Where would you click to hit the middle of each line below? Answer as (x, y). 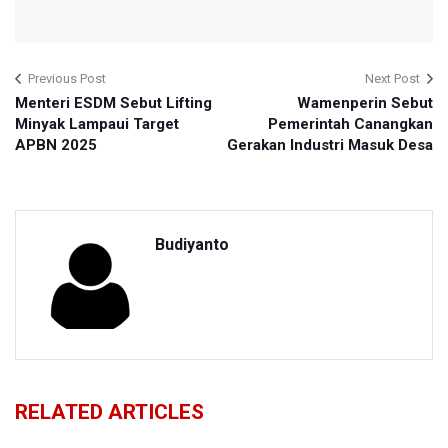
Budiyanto (192, 245)
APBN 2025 (56, 145)
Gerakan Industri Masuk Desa (330, 145)
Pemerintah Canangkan (350, 124)
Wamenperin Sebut (365, 103)
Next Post (392, 79)
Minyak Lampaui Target (97, 124)
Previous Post (67, 79)
